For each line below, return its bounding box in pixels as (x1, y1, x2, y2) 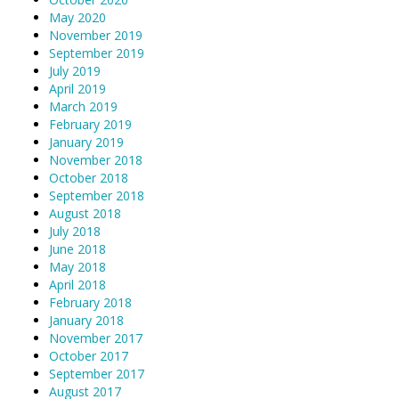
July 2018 (49, 222, 101, 240)
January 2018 (49, 311, 124, 329)
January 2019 (49, 133, 124, 151)
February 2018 (49, 293, 132, 311)
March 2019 (49, 97, 118, 115)
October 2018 (49, 168, 128, 186)
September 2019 (49, 44, 144, 61)
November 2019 (49, 26, 142, 44)
